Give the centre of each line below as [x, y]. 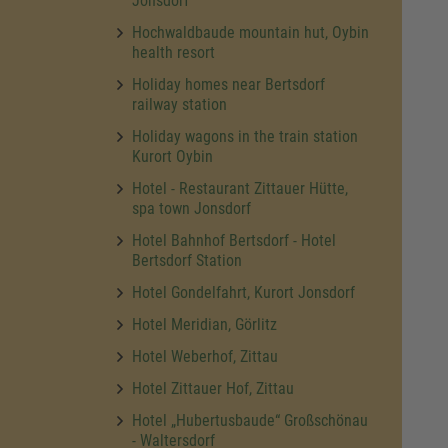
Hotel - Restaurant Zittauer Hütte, [240, 188]
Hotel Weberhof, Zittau [205, 356]
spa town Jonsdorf [191, 208]
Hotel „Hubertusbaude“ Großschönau [250, 420]
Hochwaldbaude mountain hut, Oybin [250, 32]
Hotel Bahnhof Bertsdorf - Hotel [234, 240]
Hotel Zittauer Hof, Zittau [213, 388]
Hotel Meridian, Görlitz [204, 324]
